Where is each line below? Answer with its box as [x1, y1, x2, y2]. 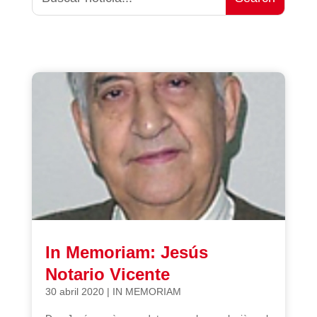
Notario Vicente [45, 264, 170, 284]
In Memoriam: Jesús [45, 242, 208, 262]
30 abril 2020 [45, 285, 104, 297]
